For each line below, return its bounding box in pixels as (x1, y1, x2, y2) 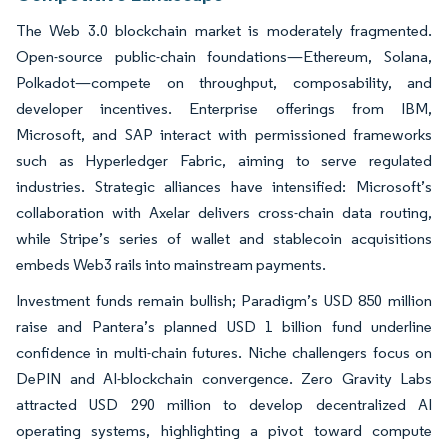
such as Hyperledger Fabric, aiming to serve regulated (16, 150, 432, 170)
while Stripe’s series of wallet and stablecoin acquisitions (16, 228, 432, 248)
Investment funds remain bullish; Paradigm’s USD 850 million (16, 290, 432, 310)
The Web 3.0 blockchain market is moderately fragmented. (16, 20, 432, 40)
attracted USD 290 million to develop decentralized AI (16, 394, 432, 414)
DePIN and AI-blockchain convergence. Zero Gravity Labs (16, 368, 432, 388)
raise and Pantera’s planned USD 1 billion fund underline (16, 316, 432, 336)
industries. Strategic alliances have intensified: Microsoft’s (16, 176, 432, 196)
